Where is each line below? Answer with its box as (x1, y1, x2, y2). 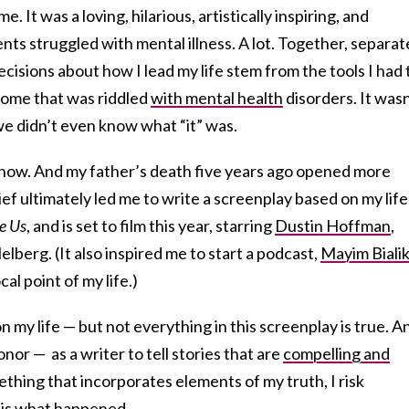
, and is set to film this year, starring (26, 215, 275, 236)
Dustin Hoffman (275, 215, 391, 236)
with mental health (151, 87, 283, 108)
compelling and (283, 342, 390, 363)
